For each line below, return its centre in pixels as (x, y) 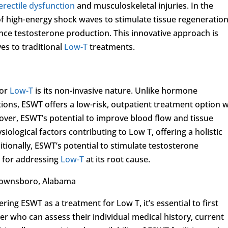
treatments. (111, 47)
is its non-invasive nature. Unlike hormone (116, 90)
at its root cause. (117, 159)
